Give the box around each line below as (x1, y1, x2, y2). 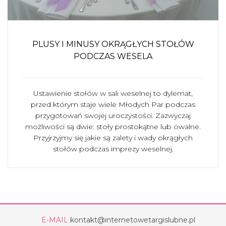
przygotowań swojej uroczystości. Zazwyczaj (35, 111, 191, 120)
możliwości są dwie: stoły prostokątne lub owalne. (25, 122, 201, 131)
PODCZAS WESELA (74, 51, 152, 61)
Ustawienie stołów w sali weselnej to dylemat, (33, 89, 193, 98)
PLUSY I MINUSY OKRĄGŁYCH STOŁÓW (32, 39, 194, 49)
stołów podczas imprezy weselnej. (52, 144, 174, 153)
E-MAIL (41, 215, 68, 224)
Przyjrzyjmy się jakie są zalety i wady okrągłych (33, 133, 193, 142)
